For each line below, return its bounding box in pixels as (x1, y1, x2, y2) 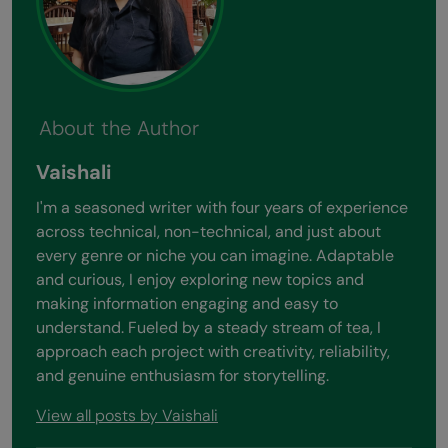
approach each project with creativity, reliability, (36, 340, 390, 362)
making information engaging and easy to (36, 292, 338, 314)
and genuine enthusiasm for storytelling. (36, 364, 329, 386)
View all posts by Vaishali (36, 404, 218, 426)
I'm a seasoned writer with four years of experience (36, 196, 408, 218)
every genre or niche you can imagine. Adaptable (36, 244, 394, 266)
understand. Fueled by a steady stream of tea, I (36, 316, 381, 338)
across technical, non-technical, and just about (36, 220, 381, 242)
